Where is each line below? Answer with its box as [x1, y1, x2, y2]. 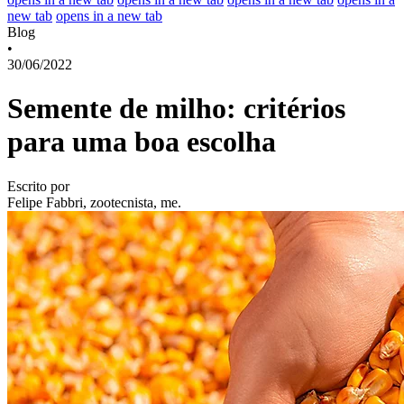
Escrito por [7, 178, 69, 194]
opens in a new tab [56, 7, 162, 23]
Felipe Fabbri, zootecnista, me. [7, 194, 181, 210]
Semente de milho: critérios [7, 92, 345, 125]
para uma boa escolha [7, 125, 276, 159]
